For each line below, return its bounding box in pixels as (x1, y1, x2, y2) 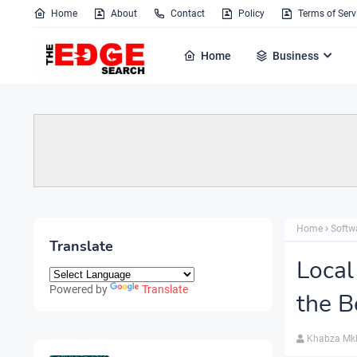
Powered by (49, 283, 110, 296)
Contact (171, 8, 205, 19)
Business (273, 49, 320, 62)
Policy (238, 8, 265, 19)
